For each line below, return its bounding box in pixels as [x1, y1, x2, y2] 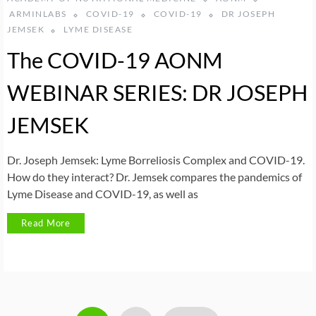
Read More [21, 217, 71, 229]
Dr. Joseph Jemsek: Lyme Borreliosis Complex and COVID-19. [7, 153, 305, 167]
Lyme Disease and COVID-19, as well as [7, 187, 198, 201]
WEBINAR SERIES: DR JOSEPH [7, 79, 308, 107]
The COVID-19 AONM [7, 47, 223, 74]
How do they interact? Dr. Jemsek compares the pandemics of [7, 170, 302, 184]
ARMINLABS [9, 8, 67, 19]
